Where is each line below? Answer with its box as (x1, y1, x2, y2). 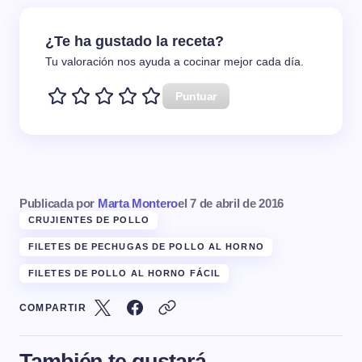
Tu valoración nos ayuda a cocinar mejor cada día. (45, 55, 304, 68)
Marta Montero (97, 196, 178, 210)
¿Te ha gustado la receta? (45, 33, 224, 50)
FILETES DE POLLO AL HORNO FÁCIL (28, 267, 221, 278)
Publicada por (19, 196, 98, 210)
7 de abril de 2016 (190, 196, 284, 210)
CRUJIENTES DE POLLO (28, 214, 149, 225)
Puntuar (175, 89, 217, 103)
